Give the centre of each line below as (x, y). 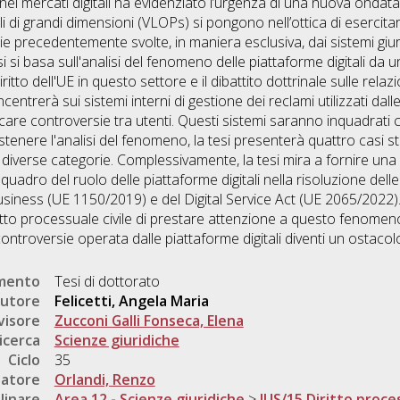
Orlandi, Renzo (104, 380)
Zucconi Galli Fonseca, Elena (149, 321)
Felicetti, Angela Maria (131, 301)
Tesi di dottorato (107, 282)
